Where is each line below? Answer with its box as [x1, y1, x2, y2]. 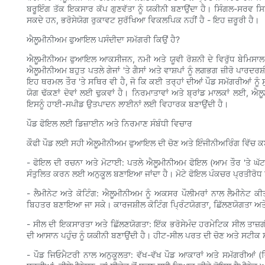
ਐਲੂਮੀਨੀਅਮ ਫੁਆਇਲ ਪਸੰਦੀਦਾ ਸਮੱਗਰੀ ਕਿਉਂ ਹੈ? [27, 34, 180, 45]
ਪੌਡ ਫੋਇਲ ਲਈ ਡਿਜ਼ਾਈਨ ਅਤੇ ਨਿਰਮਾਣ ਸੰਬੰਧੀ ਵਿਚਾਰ [27, 118, 192, 129]
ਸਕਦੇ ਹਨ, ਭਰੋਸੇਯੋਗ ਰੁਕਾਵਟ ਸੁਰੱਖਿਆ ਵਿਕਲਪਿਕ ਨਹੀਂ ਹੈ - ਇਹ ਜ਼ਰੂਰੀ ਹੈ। [27, 15, 259, 25]
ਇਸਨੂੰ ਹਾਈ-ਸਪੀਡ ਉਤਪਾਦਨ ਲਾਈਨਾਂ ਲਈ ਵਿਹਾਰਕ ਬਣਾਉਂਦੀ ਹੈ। [27, 99, 228, 109]
